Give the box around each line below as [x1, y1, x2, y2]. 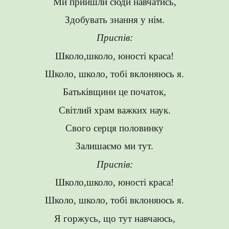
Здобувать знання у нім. [64, 14, 165, 25]
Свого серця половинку [65, 122, 164, 133]
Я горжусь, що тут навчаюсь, [54, 213, 175, 224]
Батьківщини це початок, [63, 86, 166, 98]
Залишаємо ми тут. [76, 141, 153, 152]
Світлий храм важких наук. [58, 104, 171, 116]
